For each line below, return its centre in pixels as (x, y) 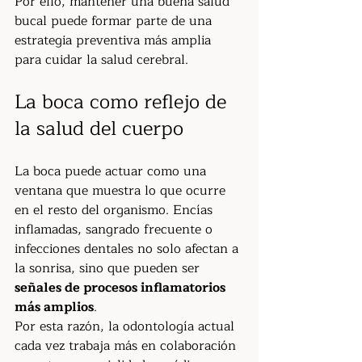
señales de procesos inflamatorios (122, 288)
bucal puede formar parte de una (115, 21)
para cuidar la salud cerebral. (101, 60)
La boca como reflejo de (123, 102)
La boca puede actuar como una (112, 171)
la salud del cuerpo (99, 128)
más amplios (54, 307)
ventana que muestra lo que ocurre (122, 191)
